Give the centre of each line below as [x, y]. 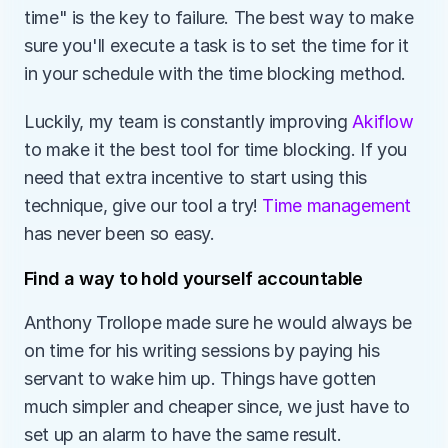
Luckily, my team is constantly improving [188, 121]
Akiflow [383, 121]
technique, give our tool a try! [143, 205]
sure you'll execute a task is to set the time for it [216, 45]
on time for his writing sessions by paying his [202, 350]
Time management [337, 205]
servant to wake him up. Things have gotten [200, 378]
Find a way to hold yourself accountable [193, 278]
